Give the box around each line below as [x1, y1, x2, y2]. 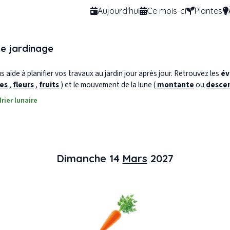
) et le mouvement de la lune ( [61, 79, 157, 91]
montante [157, 79, 194, 91]
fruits [39, 79, 59, 91]
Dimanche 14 [56, 152, 123, 165]
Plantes [195, 5, 222, 16]
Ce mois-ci [147, 5, 186, 16]
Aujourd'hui [98, 5, 140, 16]
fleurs [13, 79, 34, 91]
